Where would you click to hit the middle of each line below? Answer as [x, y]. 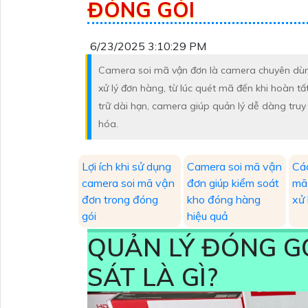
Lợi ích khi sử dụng [126, 166]
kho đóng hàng [224, 199]
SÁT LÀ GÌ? [156, 276]
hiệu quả [208, 216]
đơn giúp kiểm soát [233, 183]
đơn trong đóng [120, 199]
